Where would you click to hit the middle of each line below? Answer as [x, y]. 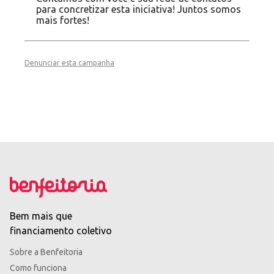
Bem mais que [41, 216]
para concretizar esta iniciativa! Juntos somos [138, 9]
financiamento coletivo [61, 231]
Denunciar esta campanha [69, 63]
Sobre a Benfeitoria [46, 252]
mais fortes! [62, 20]
